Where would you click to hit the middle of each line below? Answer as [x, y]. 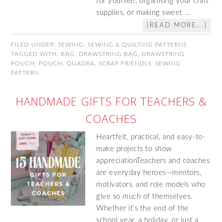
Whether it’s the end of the [142, 208]
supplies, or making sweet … [143, 13]
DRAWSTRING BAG [109, 54]
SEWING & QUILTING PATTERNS [138, 45]
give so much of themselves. [144, 196]
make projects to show [134, 149]
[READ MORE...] [177, 26]
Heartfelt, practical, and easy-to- [151, 137]
